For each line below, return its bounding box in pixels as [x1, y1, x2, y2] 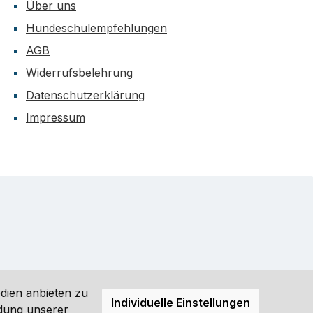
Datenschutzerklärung [26, 88, 145, 103]
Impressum [26, 110, 85, 125]
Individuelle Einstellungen [111, 296, 250, 310]
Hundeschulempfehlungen [26, 21, 167, 36]
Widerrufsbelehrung [26, 66, 133, 80]
